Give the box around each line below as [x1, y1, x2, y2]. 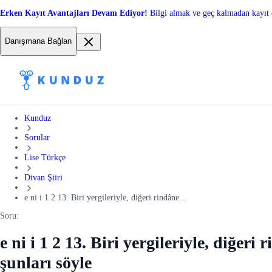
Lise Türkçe [24, 153, 66, 163]
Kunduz [24, 113, 51, 123]
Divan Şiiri [24, 173, 63, 182]
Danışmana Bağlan [5, 36, 72, 46]
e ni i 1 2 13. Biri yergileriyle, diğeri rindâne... [24, 192, 186, 202]
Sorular [24, 133, 50, 143]
